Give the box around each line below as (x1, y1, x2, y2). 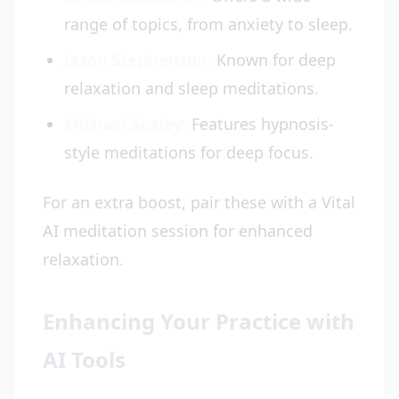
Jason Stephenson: (64, 49, 212, 70)
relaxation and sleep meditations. (64, 77, 319, 99)
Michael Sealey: (64, 113, 187, 134)
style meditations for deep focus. (64, 142, 313, 163)
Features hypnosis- (187, 113, 334, 134)
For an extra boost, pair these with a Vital (43, 191, 355, 213)
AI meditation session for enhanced (43, 220, 313, 241)
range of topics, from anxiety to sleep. (64, 13, 353, 35)
